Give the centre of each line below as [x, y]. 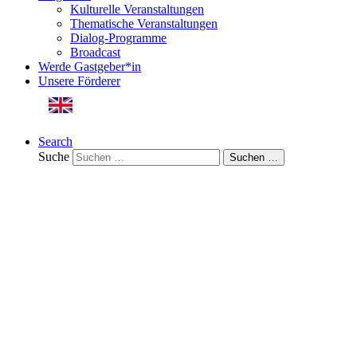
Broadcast [95, 53]
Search [55, 142]
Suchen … [254, 158]
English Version [122, 96]
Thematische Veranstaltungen [144, 24]
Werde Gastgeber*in [90, 67]
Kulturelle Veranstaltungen [137, 10]
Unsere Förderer [79, 81]
